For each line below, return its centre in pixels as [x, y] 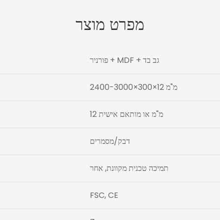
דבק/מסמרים [110, 141]
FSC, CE [104, 195]
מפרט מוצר [110, 25]
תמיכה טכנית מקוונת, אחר [129, 168]
